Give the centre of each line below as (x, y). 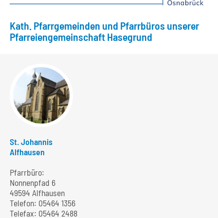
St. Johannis (31, 142)
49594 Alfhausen (37, 193)
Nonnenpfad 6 (33, 183)
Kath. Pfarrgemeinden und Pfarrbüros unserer (104, 25)
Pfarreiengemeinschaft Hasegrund (81, 36)
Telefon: (24, 203)
